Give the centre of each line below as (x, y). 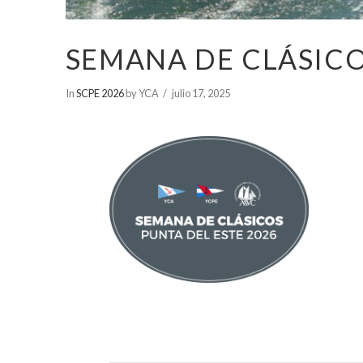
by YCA (141, 93)
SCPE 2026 (100, 93)
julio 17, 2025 (201, 93)
